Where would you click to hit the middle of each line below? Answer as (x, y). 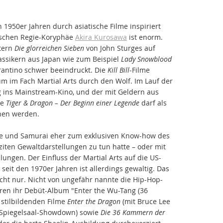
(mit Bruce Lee (145, 201)
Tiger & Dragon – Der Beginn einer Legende (73, 103)
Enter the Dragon (94, 201)
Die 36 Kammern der (133, 212)
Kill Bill (118, 70)
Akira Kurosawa (101, 37)
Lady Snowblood (146, 59)
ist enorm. (145, 37)
